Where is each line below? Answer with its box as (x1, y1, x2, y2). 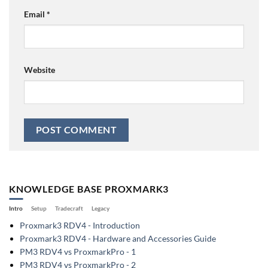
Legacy (92, 205, 109, 212)
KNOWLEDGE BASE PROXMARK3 (9, 183, 169, 195)
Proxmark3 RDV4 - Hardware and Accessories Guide (20, 233, 217, 244)
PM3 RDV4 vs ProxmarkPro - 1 (20, 246, 136, 257)
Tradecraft (55, 205, 83, 212)
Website (24, 65, 55, 75)
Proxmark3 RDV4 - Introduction (20, 220, 141, 231)
